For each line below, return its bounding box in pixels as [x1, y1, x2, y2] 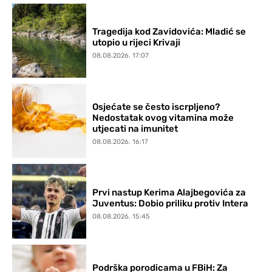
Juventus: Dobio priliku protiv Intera [92, 198, 249, 209]
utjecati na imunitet [92, 123, 178, 134]
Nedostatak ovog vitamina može [92, 112, 234, 123]
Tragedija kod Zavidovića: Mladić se [92, 26, 246, 38]
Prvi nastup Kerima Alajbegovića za [92, 187, 246, 199]
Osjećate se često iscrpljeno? [92, 101, 220, 112]
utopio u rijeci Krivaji [92, 37, 181, 49]
